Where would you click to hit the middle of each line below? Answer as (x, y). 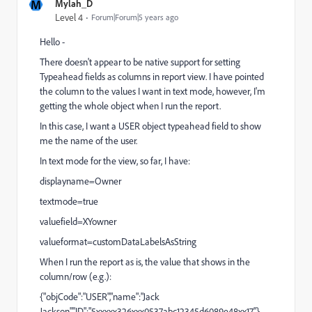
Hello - (52, 42)
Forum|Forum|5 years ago (135, 17)
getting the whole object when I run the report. (130, 106)
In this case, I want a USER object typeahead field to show (150, 126)
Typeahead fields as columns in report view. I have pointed (152, 77)
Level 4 (69, 17)
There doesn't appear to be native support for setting (140, 62)
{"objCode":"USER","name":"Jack (100, 297)
